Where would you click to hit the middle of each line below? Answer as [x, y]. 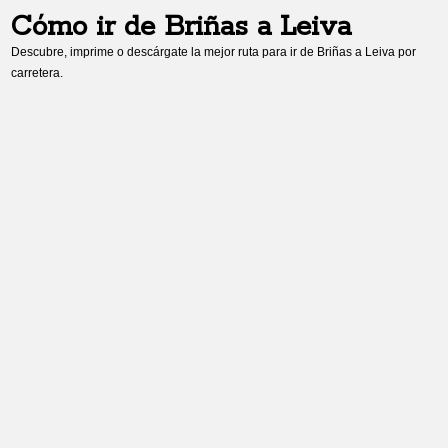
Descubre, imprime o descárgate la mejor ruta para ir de [164, 52]
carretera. [37, 73]
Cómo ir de [88, 27]
